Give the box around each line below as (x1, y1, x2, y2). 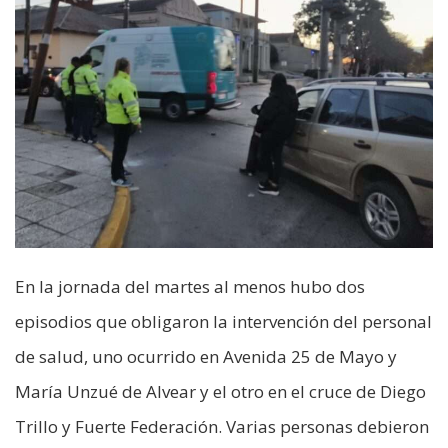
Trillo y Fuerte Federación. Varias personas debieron (15, 415, 429, 439)
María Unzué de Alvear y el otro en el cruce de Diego (15, 380, 426, 404)
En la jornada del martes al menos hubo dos (15, 275, 365, 299)
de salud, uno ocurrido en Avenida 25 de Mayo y (15, 345, 397, 369)
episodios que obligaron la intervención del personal (15, 310, 432, 334)
